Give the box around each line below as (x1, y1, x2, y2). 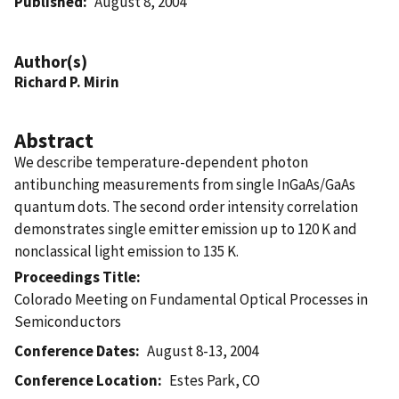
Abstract (14, 126, 94, 153)
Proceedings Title (14, 266, 136, 287)
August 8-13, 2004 (147, 340, 259, 361)
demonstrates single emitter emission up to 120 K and (14, 218, 357, 239)
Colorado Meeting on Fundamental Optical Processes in (14, 289, 368, 309)
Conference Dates (14, 340, 135, 361)
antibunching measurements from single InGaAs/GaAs (14, 174, 355, 194)
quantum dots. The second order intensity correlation (14, 196, 358, 216)
